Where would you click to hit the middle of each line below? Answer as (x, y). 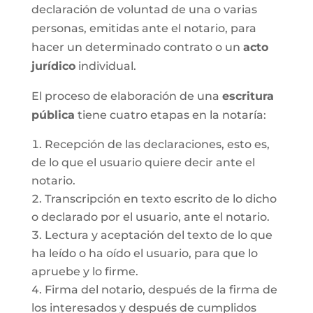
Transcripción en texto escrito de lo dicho (160, 199)
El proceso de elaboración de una (126, 96)
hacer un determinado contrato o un (137, 47)
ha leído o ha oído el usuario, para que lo (144, 253)
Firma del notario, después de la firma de (161, 290)
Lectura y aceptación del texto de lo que (158, 235)
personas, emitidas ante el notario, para (144, 28)
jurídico (53, 66)
